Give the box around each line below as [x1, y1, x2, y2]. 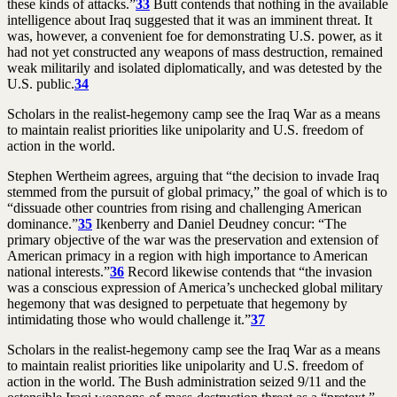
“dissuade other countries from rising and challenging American [7, 199, 362, 215]
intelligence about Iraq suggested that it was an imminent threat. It [7, 12, 372, 27]
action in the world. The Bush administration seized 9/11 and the [7, 373, 366, 389]
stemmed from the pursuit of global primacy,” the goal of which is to [7, 183, 387, 199]
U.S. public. [7, 75, 74, 91]
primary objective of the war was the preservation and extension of [7, 231, 378, 247]
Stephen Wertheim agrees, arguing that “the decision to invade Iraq [7, 167, 379, 183]
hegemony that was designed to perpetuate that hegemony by [7, 295, 347, 311]
